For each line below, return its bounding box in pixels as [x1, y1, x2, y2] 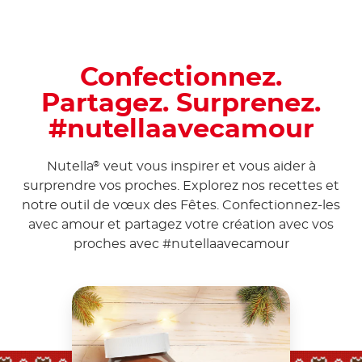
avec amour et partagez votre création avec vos [28, 218, 334, 232]
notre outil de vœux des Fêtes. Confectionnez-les [22, 199, 340, 213]
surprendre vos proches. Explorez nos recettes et [23, 179, 339, 193]
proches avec [73, 238, 162, 251]
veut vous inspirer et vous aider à [99, 160, 316, 174]
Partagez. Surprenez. [41, 90, 321, 117]
